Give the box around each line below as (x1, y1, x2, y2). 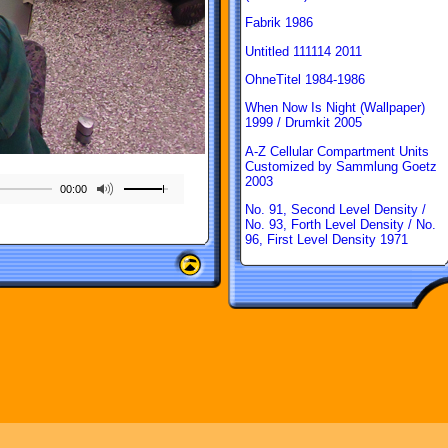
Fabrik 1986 (245, 15, 313, 31)
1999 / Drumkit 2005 (245, 115, 362, 131)
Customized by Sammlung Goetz (245, 158, 437, 174)
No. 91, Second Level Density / (245, 201, 426, 217)
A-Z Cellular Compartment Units (245, 143, 429, 159)
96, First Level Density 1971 (245, 231, 408, 247)
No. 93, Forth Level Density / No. (245, 216, 436, 232)
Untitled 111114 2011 (245, 43, 362, 59)
